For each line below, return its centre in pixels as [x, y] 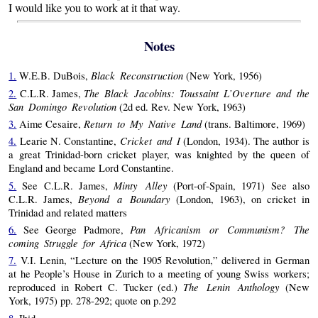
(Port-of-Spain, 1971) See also [238, 185]
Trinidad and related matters [68, 212]
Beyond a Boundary [124, 198]
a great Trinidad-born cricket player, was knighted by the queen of [159, 155]
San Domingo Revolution [63, 106]
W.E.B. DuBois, [54, 76]
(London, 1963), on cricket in [240, 199]
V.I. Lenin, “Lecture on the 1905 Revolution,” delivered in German [163, 261]
